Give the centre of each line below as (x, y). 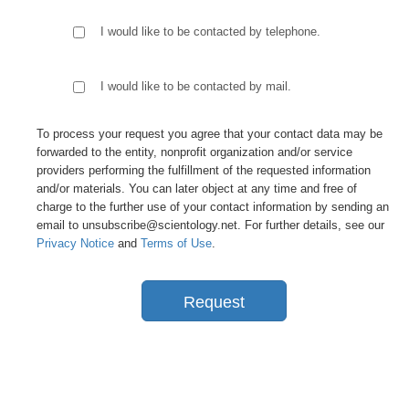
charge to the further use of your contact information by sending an (213, 207)
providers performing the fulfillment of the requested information (204, 170)
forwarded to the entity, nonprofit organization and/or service (194, 152)
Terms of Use (176, 243)
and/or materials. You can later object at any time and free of (197, 189)
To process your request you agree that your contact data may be (210, 134)
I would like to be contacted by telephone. (210, 31)
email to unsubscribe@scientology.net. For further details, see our (210, 225)
